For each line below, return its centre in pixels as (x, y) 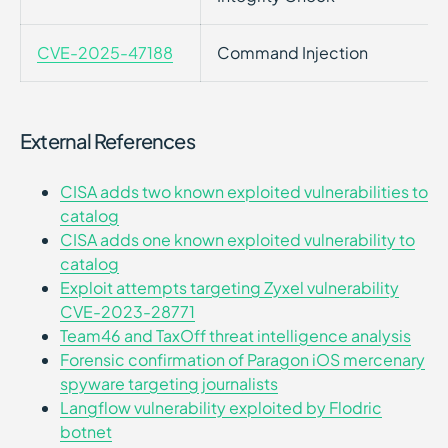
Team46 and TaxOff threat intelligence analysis (235, 335)
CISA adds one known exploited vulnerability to (237, 239)
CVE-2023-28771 (127, 311)
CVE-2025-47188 (105, 52)
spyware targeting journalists (169, 383)
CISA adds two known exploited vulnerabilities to (244, 191)
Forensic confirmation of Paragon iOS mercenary (242, 359)
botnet (86, 431)
